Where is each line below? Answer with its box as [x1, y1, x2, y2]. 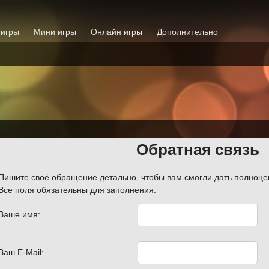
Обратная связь [136, 141, 259, 159]
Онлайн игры [91, 27, 142, 37]
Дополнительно [157, 27, 218, 37]
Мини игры [34, 27, 76, 37]
